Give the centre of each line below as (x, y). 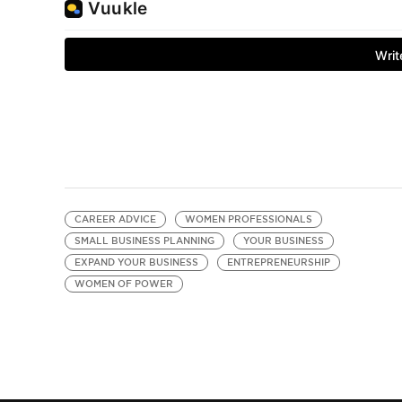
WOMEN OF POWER (123, 284)
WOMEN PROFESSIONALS (248, 219)
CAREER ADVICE (115, 219)
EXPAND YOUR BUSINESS (136, 262)
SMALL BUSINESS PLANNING (144, 241)
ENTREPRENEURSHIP (278, 262)
